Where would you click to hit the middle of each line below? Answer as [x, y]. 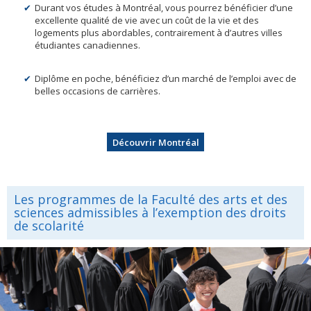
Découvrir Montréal [155, 142]
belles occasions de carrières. [98, 91]
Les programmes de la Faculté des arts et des [151, 199]
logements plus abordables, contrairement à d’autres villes [159, 33]
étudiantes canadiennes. [87, 45]
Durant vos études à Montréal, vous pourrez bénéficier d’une [164, 8]
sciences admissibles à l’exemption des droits [150, 212]
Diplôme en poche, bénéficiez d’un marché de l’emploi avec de [166, 79]
